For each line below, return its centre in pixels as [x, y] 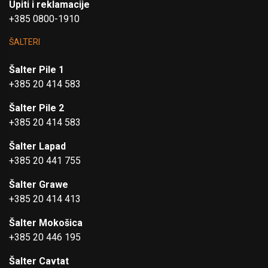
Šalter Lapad [37, 146]
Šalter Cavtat [39, 261]
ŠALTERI [25, 42]
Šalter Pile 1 [36, 69]
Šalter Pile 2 [36, 108]
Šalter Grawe [39, 184]
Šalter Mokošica [46, 223]
